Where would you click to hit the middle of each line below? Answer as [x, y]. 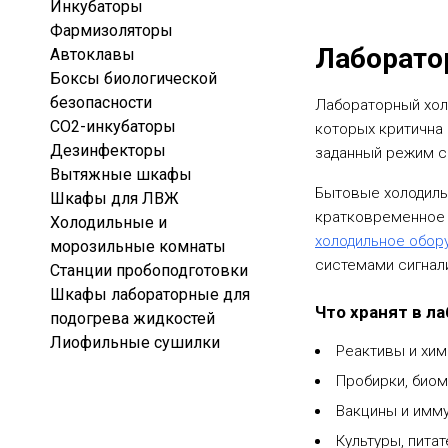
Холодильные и [108, 222]
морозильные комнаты [138, 246]
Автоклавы [92, 54]
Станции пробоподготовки [149, 270]
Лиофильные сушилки [135, 342]
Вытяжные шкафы [121, 174]
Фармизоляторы [111, 30]
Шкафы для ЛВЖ [114, 198]
